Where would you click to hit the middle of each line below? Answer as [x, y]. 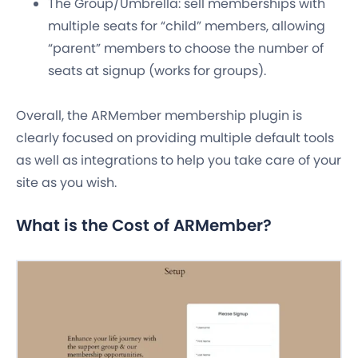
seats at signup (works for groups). [157, 71]
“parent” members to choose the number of [186, 49]
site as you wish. [66, 183]
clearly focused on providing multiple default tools [175, 138]
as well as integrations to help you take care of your [179, 161]
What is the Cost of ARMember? [144, 226]
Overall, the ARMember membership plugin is [159, 116]
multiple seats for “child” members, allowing [187, 26]
